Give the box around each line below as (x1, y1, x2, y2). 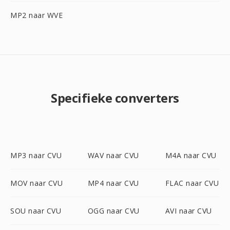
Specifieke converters (51, 89, 179, 106)
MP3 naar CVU (10, 150, 62, 160)
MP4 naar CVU (87, 178, 139, 188)
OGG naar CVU (87, 206, 140, 216)
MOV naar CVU (10, 178, 63, 188)
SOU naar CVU (10, 206, 61, 216)
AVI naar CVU (165, 206, 212, 216)
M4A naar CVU (165, 150, 217, 160)
